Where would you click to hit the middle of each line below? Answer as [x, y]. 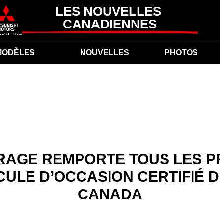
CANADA [110, 194]
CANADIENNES [110, 24]
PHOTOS [181, 52]
